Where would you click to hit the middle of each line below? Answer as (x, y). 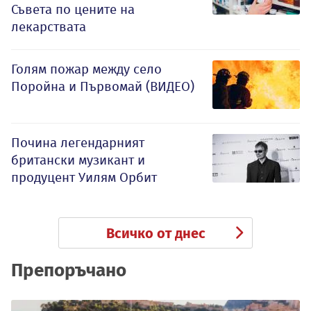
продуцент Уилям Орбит (84, 178)
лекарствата (49, 27)
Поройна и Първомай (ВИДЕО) (103, 87)
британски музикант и (78, 160)
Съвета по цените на (73, 10)
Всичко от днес (155, 234)
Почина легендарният (78, 143)
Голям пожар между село (86, 69)
